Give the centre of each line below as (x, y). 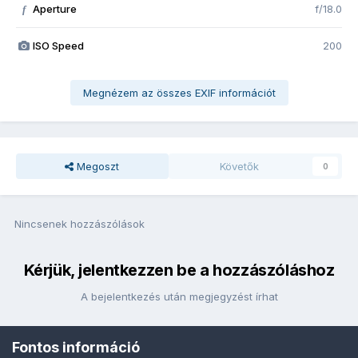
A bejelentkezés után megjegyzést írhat (179, 297)
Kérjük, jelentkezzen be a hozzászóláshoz (179, 270)
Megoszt (97, 167)
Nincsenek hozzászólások (80, 224)
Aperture (54, 9)
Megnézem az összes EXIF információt (179, 93)
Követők (239, 167)
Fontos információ (76, 347)
